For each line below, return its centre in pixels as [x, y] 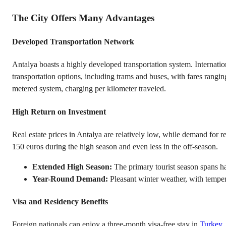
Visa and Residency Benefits [60, 202]
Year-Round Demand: [70, 179]
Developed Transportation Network [73, 41]
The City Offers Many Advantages [83, 18]
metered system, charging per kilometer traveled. [89, 89]
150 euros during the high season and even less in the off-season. [115, 146]
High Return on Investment [59, 111]
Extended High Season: [72, 166]
